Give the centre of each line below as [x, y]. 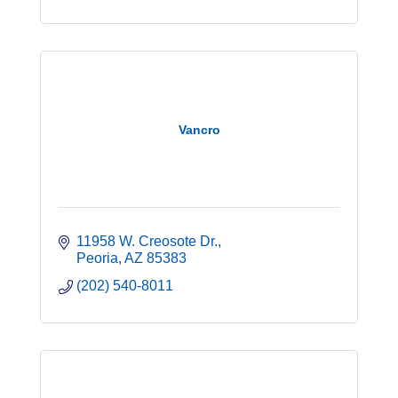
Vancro [199, 129]
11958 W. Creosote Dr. [147, 242]
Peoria [97, 259]
